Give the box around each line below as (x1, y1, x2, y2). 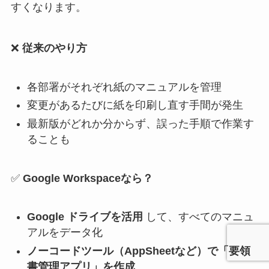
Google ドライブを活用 (26, 211, 143, 223)
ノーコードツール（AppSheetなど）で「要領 (26, 244, 250, 257)
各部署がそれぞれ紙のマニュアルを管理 (26, 80, 222, 93)
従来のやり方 (22, 42, 87, 54)
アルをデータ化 (26, 226, 103, 239)
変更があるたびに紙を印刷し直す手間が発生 (26, 99, 243, 112)
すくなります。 (10, 1, 86, 14)
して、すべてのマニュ (142, 211, 254, 223)
